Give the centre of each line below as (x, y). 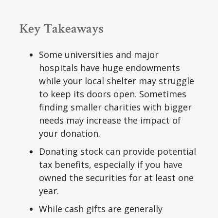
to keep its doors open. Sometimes (113, 94)
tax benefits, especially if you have (111, 165)
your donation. (70, 134)
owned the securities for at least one (116, 178)
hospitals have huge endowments (109, 68)
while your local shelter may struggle (117, 81)
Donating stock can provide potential (118, 152)
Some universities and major (99, 55)
